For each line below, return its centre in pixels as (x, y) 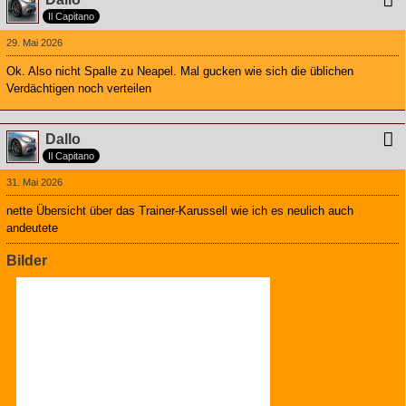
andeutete (32, 228)
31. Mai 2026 (34, 183)
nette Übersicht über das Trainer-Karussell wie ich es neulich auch (180, 211)
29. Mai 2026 (34, 43)
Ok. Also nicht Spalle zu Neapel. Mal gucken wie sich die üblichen (180, 72)
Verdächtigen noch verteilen (79, 89)
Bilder (27, 261)
